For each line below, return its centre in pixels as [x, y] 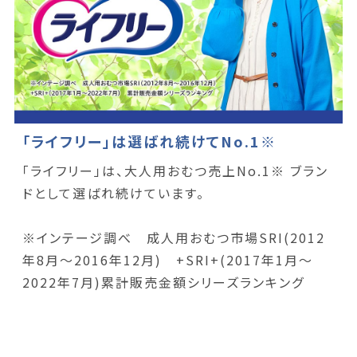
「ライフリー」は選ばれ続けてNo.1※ [150, 141]
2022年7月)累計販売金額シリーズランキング [163, 282]
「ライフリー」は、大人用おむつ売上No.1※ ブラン [175, 171]
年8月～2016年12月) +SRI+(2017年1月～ [167, 260]
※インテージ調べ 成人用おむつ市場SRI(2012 [173, 238]
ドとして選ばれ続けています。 [113, 193]
